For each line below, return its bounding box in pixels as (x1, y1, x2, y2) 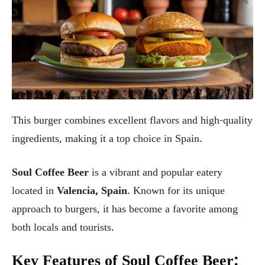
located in (12, 184, 57, 199)
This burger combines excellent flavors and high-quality (12, 114, 253, 128)
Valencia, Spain (57, 184, 127, 199)
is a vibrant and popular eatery (89, 166, 222, 180)
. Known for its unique (127, 184, 225, 199)
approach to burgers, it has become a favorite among (12, 202, 238, 217)
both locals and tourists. (12, 221, 114, 235)
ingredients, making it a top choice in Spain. (12, 132, 202, 147)
